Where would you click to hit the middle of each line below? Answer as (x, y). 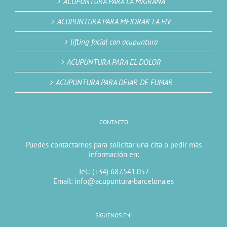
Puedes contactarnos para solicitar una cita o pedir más (113, 145)
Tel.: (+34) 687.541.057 (113, 172)
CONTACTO (113, 122)
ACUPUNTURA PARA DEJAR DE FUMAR (114, 83)
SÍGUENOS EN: (113, 215)
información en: (113, 155)
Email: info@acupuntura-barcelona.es (113, 181)
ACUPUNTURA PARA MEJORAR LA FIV (114, 22)
